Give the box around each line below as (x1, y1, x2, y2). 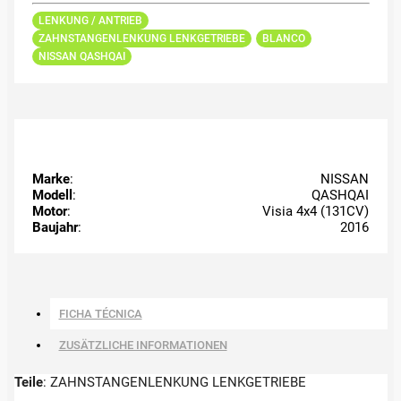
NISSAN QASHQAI (38, 49, 125, 63)
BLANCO (261, 31, 305, 45)
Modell (31, 186, 73, 203)
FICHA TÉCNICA (58, 306, 142, 320)
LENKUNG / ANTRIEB (38, 13, 142, 27)
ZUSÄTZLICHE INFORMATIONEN (58, 337, 227, 352)
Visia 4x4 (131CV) (262, 202, 370, 219)
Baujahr (31, 218, 78, 235)
